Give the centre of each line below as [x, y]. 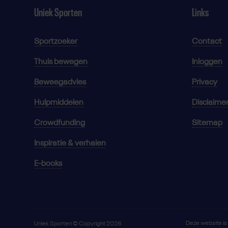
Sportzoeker [56, 41]
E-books [48, 164]
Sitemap [207, 123]
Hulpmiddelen [59, 103]
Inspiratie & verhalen [70, 143]
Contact [207, 41]
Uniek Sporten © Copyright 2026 [78, 224]
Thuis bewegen [61, 62]
